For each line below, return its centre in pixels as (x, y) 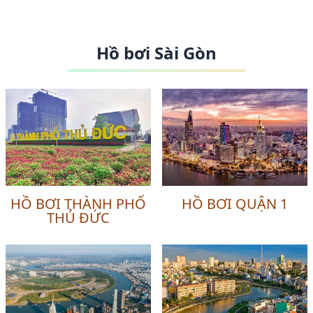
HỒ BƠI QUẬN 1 (235, 203)
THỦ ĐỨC (78, 217)
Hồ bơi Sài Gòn (156, 53)
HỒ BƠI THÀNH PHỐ (78, 203)
